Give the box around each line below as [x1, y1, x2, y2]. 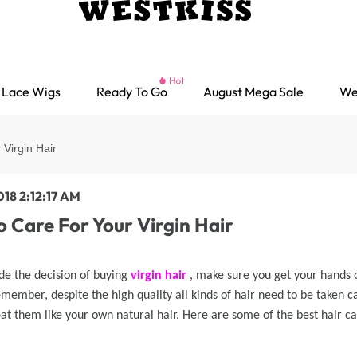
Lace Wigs [2, 84, 61, 100]
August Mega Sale [203, 84, 304, 100]
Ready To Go [96, 84, 167, 100]
